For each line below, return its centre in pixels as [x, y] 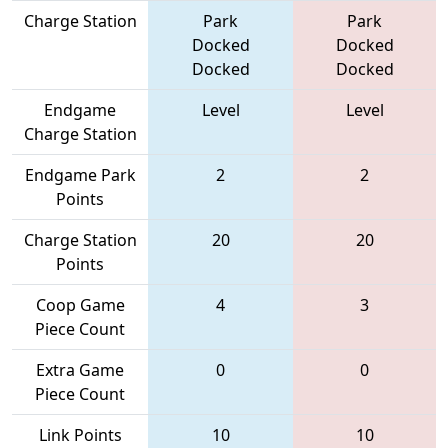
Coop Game [80, 304]
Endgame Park [80, 174]
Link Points [80, 434]
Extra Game [80, 369]
